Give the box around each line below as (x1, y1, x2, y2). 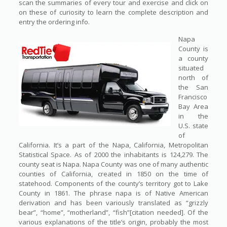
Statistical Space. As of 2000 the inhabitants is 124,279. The (18, 150, 209, 160)
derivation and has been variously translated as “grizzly (18, 198, 209, 208)
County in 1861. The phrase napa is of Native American (18, 188, 209, 198)
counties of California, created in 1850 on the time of (18, 169, 209, 179)
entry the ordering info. (18, 17, 90, 27)
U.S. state (178, 121, 209, 131)
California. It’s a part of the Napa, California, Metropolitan (18, 140, 209, 150)
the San (178, 83, 209, 92)
